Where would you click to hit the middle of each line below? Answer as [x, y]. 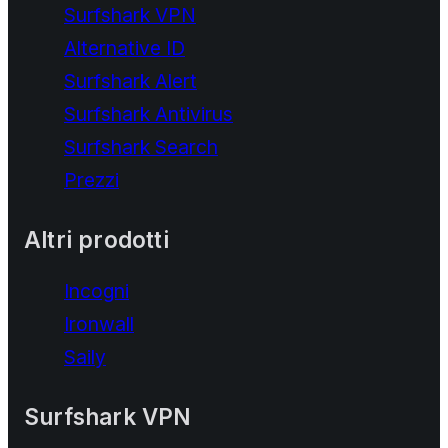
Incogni [96, 290]
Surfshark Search [141, 146]
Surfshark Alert [130, 80]
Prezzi [91, 179]
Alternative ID [124, 47]
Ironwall [99, 323]
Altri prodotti [96, 239]
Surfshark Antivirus [148, 113]
